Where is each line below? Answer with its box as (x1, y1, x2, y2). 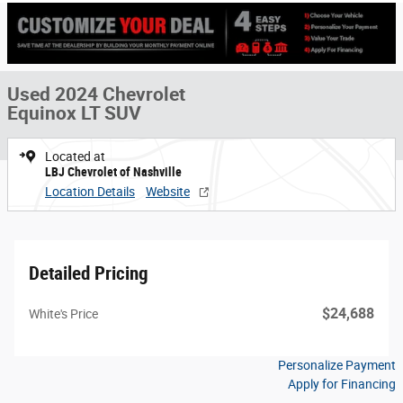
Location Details (45, 184, 135, 200)
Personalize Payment (278, 358, 396, 373)
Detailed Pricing (29, 263, 148, 285)
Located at (45, 149, 105, 165)
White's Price (29, 307, 98, 322)
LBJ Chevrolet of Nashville (45, 165, 182, 180)
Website (146, 184, 190, 200)
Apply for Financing (288, 377, 396, 392)
